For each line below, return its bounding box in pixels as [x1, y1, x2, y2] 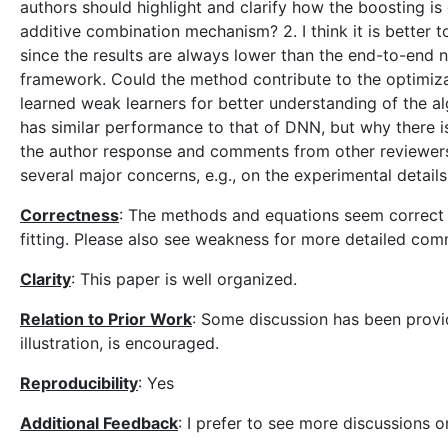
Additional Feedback [20, 413, 178, 433]
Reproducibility [20, 373, 138, 393]
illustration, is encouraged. [20, 333, 219, 353]
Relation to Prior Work [20, 309, 192, 329]
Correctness [20, 205, 119, 225]
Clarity [20, 269, 71, 289]
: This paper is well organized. [71, 269, 297, 289]
